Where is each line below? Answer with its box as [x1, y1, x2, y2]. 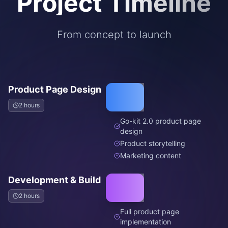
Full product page [120, 207, 179, 216]
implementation [120, 217, 171, 226]
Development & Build [8, 174, 101, 185]
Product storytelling [120, 138, 185, 148]
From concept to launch [56, 28, 172, 41]
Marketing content [120, 151, 181, 160]
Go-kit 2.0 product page [120, 116, 201, 125]
